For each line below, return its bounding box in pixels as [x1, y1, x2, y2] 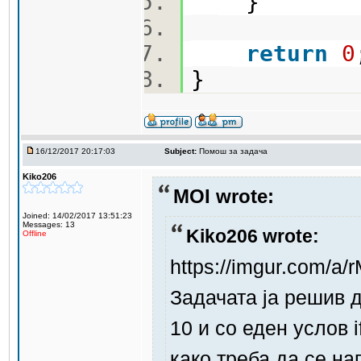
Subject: [164, 147, 197, 156]
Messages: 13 [23, 220, 75, 229]
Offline [23, 229, 47, 238]
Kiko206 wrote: [186, 226, 319, 247]
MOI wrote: [173, 185, 274, 207]
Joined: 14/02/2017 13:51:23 [23, 211, 132, 220]
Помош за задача [199, 147, 268, 156]
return [246, 39, 328, 67]
